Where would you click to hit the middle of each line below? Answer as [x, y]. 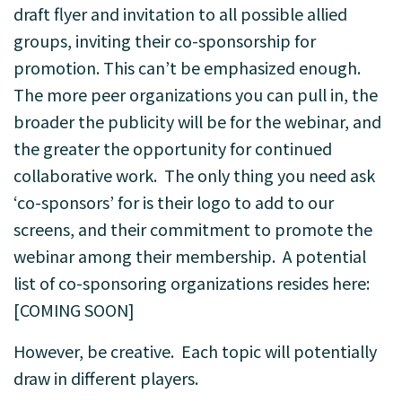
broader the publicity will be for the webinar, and [197, 121]
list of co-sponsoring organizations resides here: [192, 283]
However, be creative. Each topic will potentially [195, 351]
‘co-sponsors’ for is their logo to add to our [174, 202]
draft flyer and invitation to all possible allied [180, 13]
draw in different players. [106, 378]
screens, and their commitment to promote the [193, 229]
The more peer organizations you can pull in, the [196, 94]
